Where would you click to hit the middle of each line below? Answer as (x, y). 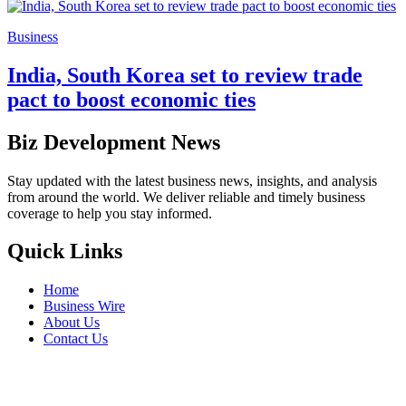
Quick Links (65, 251)
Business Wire (84, 306)
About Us (72, 323)
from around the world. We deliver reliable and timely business (186, 197)
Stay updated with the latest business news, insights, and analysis (192, 180)
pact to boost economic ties (131, 99)
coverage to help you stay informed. (110, 213)
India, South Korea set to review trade (185, 75)
